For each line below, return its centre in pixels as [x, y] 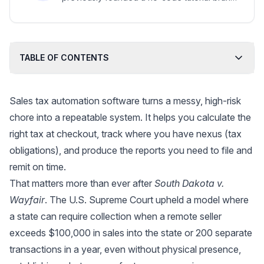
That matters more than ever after [82, 184]
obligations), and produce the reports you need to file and [131, 151]
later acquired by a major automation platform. [151, 9]
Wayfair [27, 200]
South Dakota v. [189, 184]
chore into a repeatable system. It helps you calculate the [130, 118]
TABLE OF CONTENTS [64, 58]
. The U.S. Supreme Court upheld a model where [147, 200]
